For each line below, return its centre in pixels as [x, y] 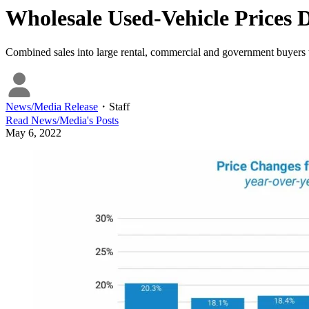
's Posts [103, 120]
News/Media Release [52, 106]
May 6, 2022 [33, 132]
